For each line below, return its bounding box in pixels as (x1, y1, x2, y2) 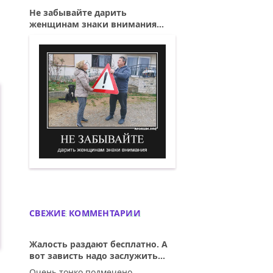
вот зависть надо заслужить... (29, 250, 165, 262)
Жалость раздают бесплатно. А (29, 238, 168, 250)
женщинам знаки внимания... (29, 18, 164, 30)
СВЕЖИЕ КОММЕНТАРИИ (29, 207, 141, 219)
